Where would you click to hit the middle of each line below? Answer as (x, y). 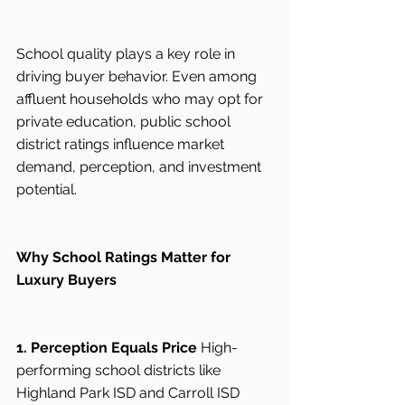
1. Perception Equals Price (107, 348)
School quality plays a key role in (127, 54)
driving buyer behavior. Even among (138, 77)
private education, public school (125, 122)
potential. (47, 190)
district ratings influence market (122, 145)
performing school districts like (120, 371)
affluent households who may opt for (141, 99)
